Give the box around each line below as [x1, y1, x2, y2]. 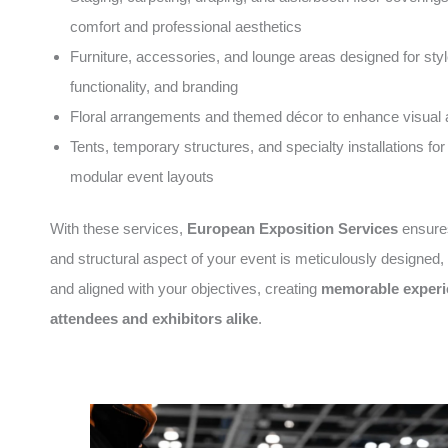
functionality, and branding [70, 77, 238, 95]
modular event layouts [70, 167, 214, 185]
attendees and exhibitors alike [50, 310, 258, 327]
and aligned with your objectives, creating [50, 280, 321, 297]
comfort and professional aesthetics [70, 17, 302, 35]
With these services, [50, 220, 187, 237]
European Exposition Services [187, 220, 398, 237]
